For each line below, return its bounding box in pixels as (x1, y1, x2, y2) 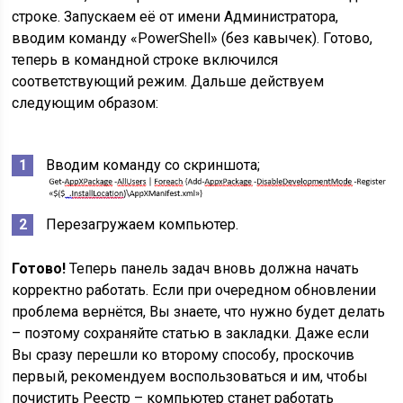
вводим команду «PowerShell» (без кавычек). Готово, (12, 30, 373, 48)
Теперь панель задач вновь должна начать (66, 260, 360, 277)
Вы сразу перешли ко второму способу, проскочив (12, 346, 355, 363)
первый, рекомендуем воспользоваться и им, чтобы (12, 368, 369, 385)
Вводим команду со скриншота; (46, 157, 261, 175)
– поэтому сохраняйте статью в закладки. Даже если (12, 325, 370, 342)
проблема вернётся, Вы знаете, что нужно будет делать (12, 303, 386, 320)
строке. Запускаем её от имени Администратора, (12, 8, 339, 26)
